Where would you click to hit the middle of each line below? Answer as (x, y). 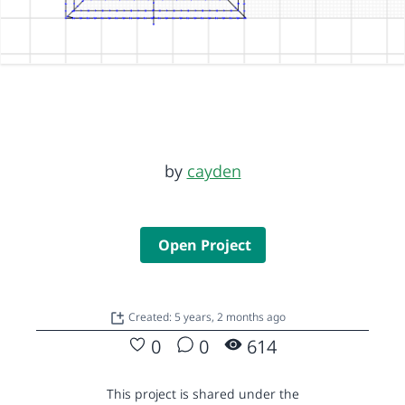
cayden (214, 170)
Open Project (204, 245)
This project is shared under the (202, 393)
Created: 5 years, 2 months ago (207, 316)
